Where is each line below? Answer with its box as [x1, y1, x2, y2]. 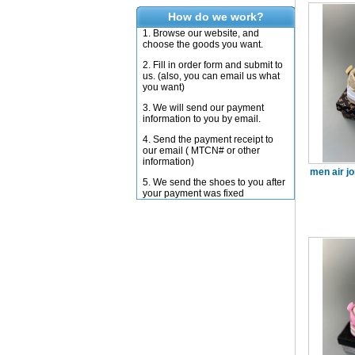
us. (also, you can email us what [143, 71, 280, 82]
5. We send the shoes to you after [143, 177, 285, 188]
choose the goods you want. [143, 39, 263, 50]
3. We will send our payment [143, 102, 264, 113]
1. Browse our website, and [143, 28, 259, 39]
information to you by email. [143, 113, 261, 124]
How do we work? [167, 10, 264, 23]
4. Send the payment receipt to [143, 134, 273, 145]
